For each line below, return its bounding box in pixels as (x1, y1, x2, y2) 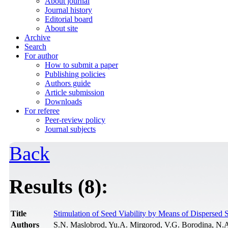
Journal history (45, 6, 92, 14)
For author (24, 51, 58, 60)
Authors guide (45, 79, 91, 88)
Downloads (45, 97, 82, 106)
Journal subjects (45, 125, 96, 133)
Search (24, 42, 46, 51)
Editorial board (45, 15, 93, 23)
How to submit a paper (45, 61, 118, 69)
